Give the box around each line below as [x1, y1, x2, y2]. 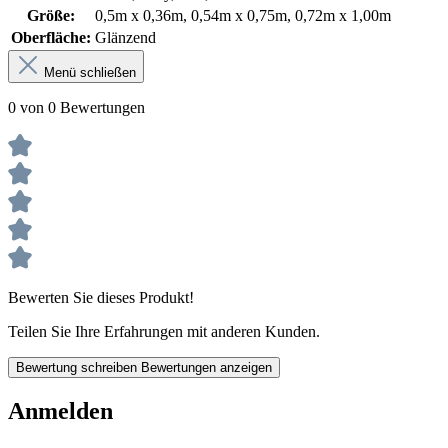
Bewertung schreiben [16, 359, 141, 375]
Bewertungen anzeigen [141, 359, 272, 375]
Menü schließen [44, 64, 136, 80]
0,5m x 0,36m [95, 6, 183, 24]
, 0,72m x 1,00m [287, 6, 391, 24]
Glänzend [95, 28, 156, 46]
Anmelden [8, 397, 113, 424]
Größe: [27, 6, 75, 24]
